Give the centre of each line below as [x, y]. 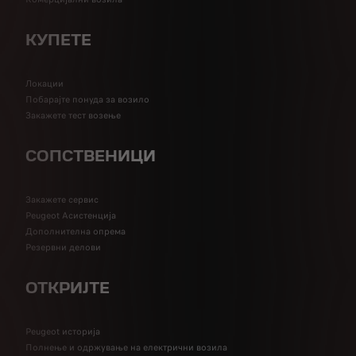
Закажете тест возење [73, 115]
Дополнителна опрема [75, 231]
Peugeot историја [63, 331]
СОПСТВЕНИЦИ [91, 157]
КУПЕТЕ [58, 41]
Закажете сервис [62, 199]
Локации [44, 83]
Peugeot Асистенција [71, 215]
